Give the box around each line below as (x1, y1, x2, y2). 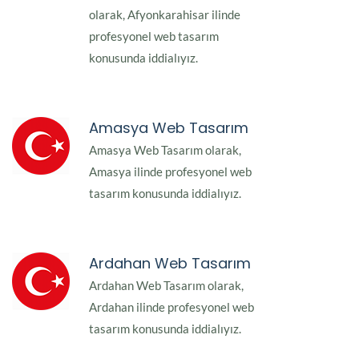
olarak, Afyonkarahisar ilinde (89, 7, 240, 22)
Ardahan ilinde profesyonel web (89, 300, 254, 315)
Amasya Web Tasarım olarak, (89, 143, 241, 158)
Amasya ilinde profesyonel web (89, 164, 252, 179)
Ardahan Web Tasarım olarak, (89, 278, 244, 293)
